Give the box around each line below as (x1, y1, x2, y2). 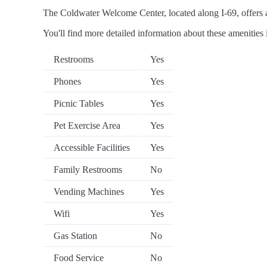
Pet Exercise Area (54, 120, 120, 131)
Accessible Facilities (54, 142, 130, 153)
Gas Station (54, 231, 97, 241)
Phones (54, 76, 81, 87)
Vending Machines (54, 187, 124, 197)
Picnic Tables (54, 98, 104, 109)
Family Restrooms (54, 164, 122, 175)
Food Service (54, 253, 104, 263)
